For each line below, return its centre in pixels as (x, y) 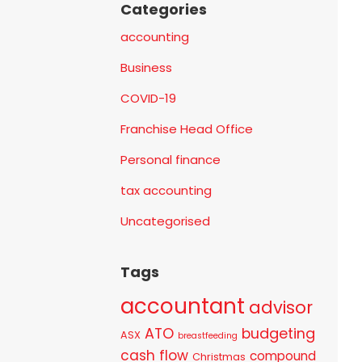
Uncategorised (166, 221)
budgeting (279, 333)
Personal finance (171, 159)
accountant (183, 306)
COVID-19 (149, 98)
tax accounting (166, 190)
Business (147, 67)
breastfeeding (208, 335)
